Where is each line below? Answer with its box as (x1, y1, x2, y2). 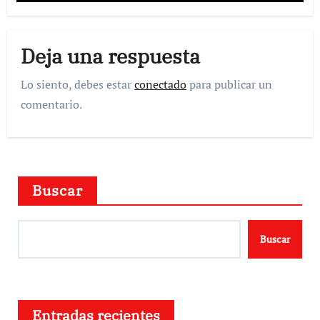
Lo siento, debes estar (21, 76, 135, 92)
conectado (134, 76, 187, 92)
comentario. (21, 96, 83, 112)
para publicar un (186, 76, 273, 92)
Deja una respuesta (21, 43, 201, 69)
